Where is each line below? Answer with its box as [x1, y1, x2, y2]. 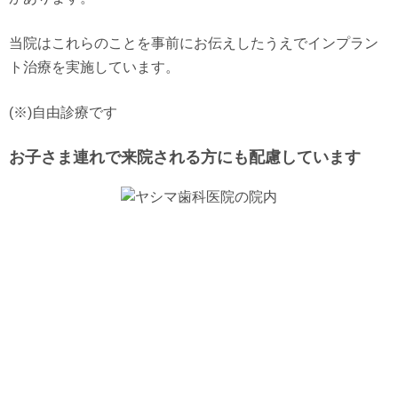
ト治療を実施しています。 [9, 60, 179, 75]
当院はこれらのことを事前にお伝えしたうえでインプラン [9, 36, 378, 51]
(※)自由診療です [9, 105, 117, 120]
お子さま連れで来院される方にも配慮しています [9, 148, 361, 166]
